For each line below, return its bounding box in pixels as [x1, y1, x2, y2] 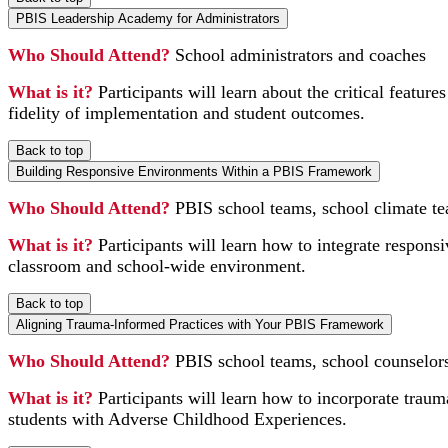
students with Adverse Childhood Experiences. [8, 408, 347, 429]
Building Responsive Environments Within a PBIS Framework [16, 163, 372, 179]
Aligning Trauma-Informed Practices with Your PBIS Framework [16, 316, 384, 332]
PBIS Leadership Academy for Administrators [16, 10, 280, 26]
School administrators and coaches [175, 44, 426, 65]
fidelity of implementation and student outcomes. [8, 102, 365, 123]
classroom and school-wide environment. [8, 255, 311, 276]
